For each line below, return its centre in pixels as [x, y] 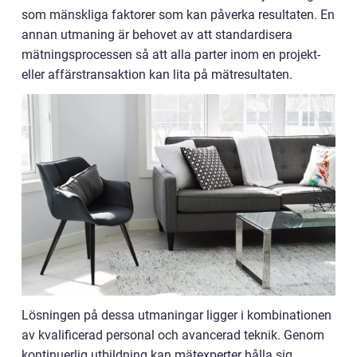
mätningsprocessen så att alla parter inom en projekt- [171, 55]
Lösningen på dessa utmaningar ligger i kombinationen [177, 315]
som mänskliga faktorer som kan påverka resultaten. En [178, 15]
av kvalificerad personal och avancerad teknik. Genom [173, 335]
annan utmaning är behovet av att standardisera [157, 35]
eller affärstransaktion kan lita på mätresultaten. [157, 75]
